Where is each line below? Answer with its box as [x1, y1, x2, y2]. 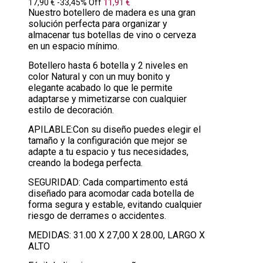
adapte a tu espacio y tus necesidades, [28, 146, 188, 157]
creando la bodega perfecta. [28, 157, 143, 168]
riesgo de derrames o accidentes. [28, 210, 166, 221]
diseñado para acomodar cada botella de [28, 187, 194, 199]
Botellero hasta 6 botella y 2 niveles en [28, 59, 188, 71]
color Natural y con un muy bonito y [28, 70, 170, 82]
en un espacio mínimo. [28, 40, 119, 52]
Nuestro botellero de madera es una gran [28, 6, 195, 18]
